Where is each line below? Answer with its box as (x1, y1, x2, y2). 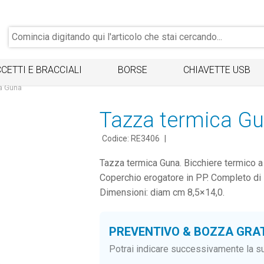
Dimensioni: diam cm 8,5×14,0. (99, 187, 225, 198)
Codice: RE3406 (101, 134, 160, 143)
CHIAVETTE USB (183, 64, 250, 75)
